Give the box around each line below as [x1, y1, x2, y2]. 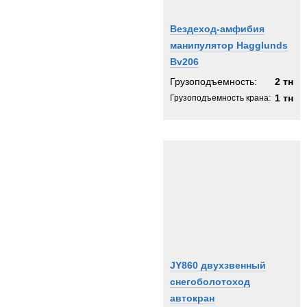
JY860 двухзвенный [170, 260, 266, 271]
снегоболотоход [170, 276, 250, 287]
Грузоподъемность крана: [170, 93, 271, 103]
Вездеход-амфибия [170, 23, 265, 34]
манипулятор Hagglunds [170, 40, 288, 51]
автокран [170, 293, 214, 304]
